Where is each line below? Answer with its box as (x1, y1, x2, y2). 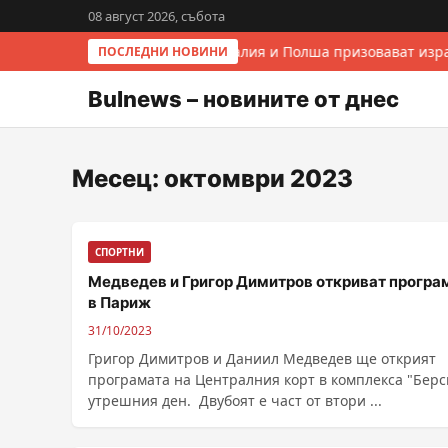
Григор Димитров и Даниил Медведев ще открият (88, 349, 436, 368)
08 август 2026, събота (88, 7, 225, 25)
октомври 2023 (164, 164, 353, 193)
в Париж (88, 293, 151, 312)
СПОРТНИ (95, 245, 144, 259)
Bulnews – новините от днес (88, 86, 399, 112)
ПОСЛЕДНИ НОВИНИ (98, 43, 228, 60)
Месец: (72, 164, 164, 193)
